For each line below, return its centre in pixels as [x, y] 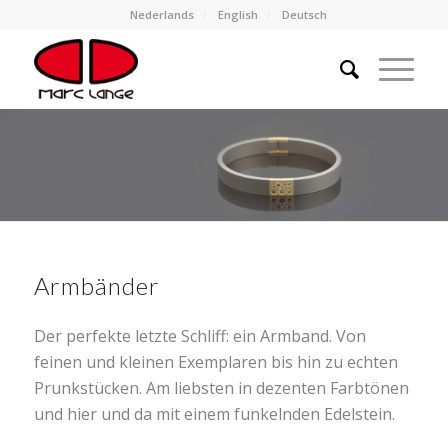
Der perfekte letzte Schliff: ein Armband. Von [199, 335]
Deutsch [305, 14]
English [238, 14]
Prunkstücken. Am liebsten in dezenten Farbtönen [221, 387]
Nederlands [162, 14]
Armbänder [96, 285]
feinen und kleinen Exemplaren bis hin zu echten [215, 361]
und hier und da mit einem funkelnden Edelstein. [214, 413]
